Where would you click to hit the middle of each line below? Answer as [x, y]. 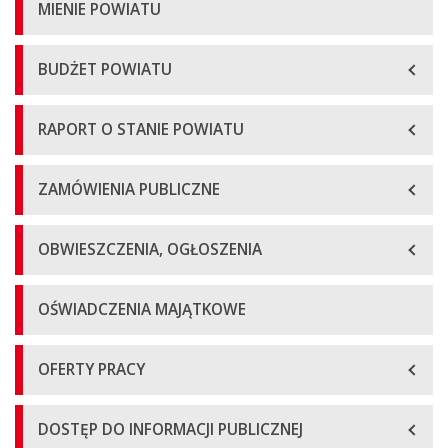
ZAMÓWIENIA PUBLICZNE [129, 189]
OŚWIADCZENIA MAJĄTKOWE [142, 309]
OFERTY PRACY [91, 369]
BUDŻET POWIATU [105, 69]
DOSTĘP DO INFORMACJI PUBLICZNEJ [170, 429]
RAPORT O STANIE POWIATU [141, 129]
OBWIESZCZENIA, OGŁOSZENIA [150, 249]
